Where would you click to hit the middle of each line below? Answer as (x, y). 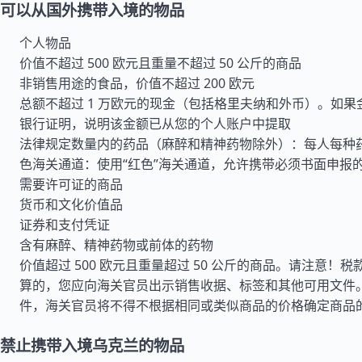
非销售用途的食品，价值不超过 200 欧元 (137, 83)
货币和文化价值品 (71, 204)
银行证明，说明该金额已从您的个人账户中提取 (155, 124)
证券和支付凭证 (65, 225)
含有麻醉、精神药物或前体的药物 (116, 245)
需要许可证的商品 (71, 184)
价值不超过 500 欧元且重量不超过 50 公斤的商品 (160, 63)
